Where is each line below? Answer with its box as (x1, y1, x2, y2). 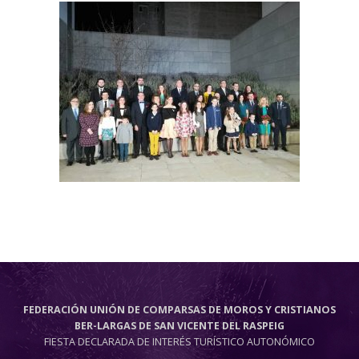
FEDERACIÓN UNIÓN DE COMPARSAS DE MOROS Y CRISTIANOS (23, 303, 336, 317)
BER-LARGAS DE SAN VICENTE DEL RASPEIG (75, 319, 284, 333)
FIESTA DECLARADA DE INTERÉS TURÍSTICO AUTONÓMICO (44, 335, 315, 349)
